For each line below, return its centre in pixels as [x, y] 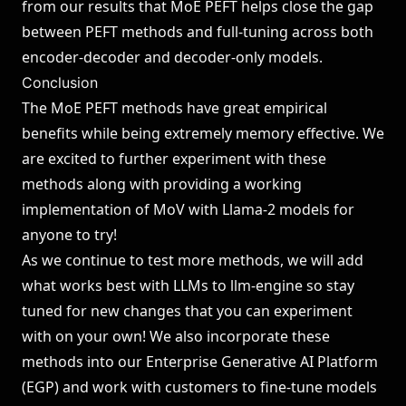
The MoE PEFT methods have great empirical [174, 108]
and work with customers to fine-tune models [218, 387]
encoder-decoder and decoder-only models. [172, 57]
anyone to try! [69, 235]
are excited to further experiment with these [174, 159]
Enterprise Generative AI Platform [262, 362]
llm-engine [266, 285]
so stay [329, 285]
